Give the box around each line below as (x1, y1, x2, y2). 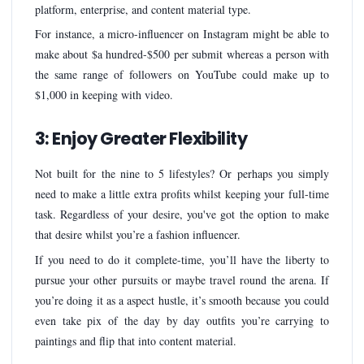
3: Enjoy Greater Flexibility (35, 127, 248, 151)
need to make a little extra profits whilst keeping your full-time (35, 186, 329, 202)
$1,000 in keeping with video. (35, 87, 173, 103)
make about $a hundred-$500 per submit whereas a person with (35, 46, 329, 63)
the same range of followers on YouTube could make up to (35, 67, 329, 83)
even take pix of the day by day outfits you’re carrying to (35, 312, 329, 328)
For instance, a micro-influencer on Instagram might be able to (35, 26, 329, 42)
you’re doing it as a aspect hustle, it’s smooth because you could (35, 292, 329, 308)
